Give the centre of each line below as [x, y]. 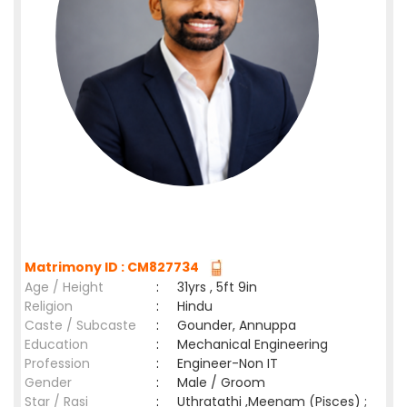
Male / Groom [225, 382]
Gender [48, 382]
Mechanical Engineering [253, 344]
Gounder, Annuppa [237, 325]
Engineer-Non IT [228, 363]
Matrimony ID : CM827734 [114, 267]
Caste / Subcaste [80, 325]
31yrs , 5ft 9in [217, 287]
